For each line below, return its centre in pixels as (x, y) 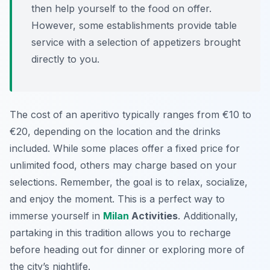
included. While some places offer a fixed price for (125, 149)
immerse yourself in (56, 216)
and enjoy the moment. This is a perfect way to (117, 199)
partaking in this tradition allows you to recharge (120, 233)
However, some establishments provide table (134, 26)
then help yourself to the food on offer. (121, 9)
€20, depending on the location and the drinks (115, 132)
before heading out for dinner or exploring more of (127, 250)
